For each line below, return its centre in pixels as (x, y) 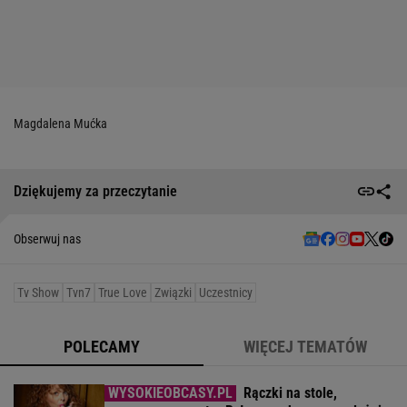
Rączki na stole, (290, 392)
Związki (173, 292)
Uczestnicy (226, 292)
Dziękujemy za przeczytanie (95, 192)
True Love (123, 292)
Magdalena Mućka (60, 123)
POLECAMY (102, 346)
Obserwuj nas (47, 238)
